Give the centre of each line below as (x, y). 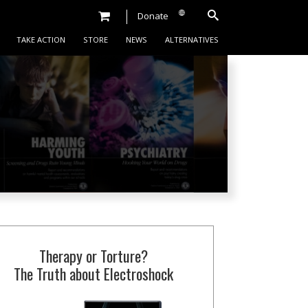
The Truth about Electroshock (93, 274)
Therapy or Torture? (93, 256)
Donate (153, 16)
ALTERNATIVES (192, 40)
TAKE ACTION (41, 40)
